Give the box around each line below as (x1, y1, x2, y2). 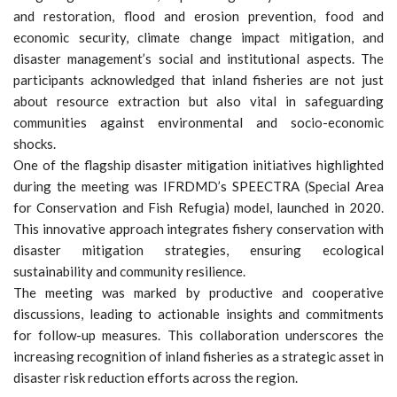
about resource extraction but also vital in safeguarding (13, 93, 384, 109)
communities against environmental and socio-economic (13, 114, 384, 130)
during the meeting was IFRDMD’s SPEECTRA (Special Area (13, 178, 384, 194)
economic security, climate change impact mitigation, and (13, 29, 384, 45)
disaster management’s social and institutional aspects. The (13, 51, 384, 66)
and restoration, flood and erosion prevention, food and (13, 8, 384, 24)
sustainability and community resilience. (13, 263, 245, 279)
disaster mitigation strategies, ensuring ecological (13, 242, 384, 258)
